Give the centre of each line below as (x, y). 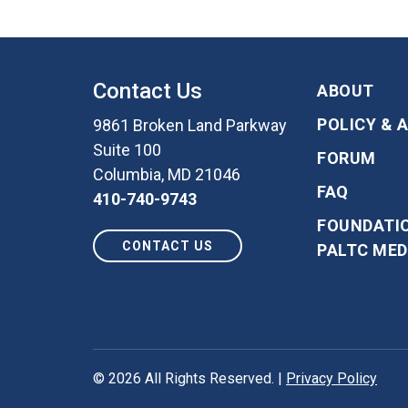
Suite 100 (127, 149)
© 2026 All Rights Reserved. (185, 378)
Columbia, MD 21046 (167, 174)
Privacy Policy (331, 378)
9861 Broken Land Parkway (190, 125)
